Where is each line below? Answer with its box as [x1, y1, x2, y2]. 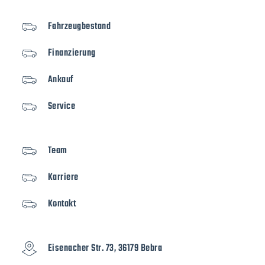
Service [47, 98, 76, 114]
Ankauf [47, 72, 73, 88]
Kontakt [47, 196, 76, 212]
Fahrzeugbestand [47, 18, 111, 34]
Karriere [47, 169, 79, 185]
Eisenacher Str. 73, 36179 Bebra [47, 240, 163, 256]
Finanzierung [47, 45, 96, 61]
